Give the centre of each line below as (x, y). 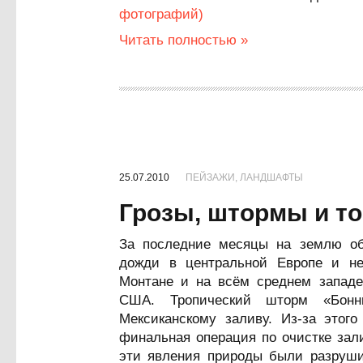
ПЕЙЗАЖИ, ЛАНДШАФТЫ (244, 177)
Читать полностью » (184, 40)
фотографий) (161, 14)
